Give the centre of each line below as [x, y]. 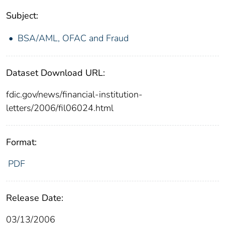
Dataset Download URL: [55, 73]
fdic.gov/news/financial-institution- [74, 95]
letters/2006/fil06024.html [60, 108]
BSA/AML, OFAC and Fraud [73, 38]
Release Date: [35, 198]
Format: [21, 142]
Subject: [22, 16]
